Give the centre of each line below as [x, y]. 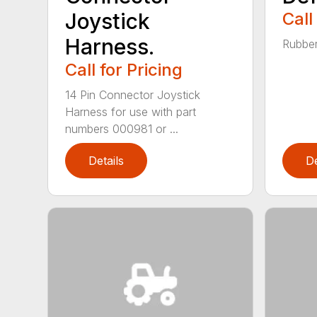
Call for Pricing [124, 69]
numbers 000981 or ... [122, 128]
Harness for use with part [131, 111]
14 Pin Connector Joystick [133, 94]
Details [106, 160]
